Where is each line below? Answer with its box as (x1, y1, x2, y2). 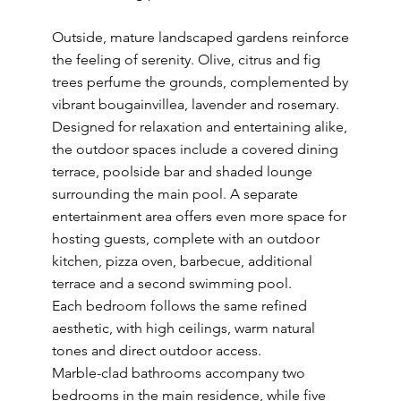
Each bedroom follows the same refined (51, 297, 307, 314)
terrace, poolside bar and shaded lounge (51, 163, 312, 180)
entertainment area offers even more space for (51, 208, 346, 225)
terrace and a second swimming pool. (51, 275, 292, 292)
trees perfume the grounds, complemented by (51, 73, 348, 90)
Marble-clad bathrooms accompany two (51, 364, 305, 381)
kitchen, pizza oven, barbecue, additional (51, 252, 312, 269)
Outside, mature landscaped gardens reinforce (51, 29, 349, 46)
